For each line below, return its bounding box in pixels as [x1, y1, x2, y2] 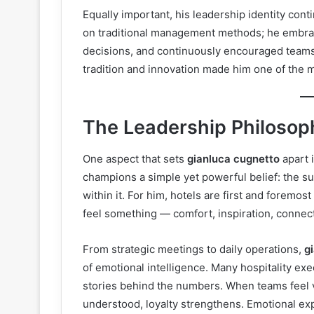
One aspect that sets [83, 151, 187, 165]
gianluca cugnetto [187, 151, 280, 165]
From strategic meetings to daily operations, [83, 242, 304, 256]
